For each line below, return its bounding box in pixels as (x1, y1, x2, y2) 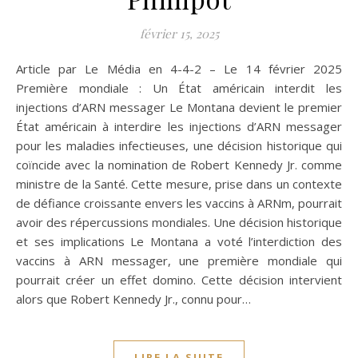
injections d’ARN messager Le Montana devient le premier (16, 99, 342, 116)
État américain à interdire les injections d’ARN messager (16, 118, 342, 135)
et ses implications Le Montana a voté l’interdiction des (16, 233, 342, 250)
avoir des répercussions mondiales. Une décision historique (16, 214, 342, 231)
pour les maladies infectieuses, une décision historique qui (16, 137, 342, 154)
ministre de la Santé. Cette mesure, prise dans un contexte (16, 176, 342, 193)
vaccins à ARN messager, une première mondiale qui (16, 253, 342, 269)
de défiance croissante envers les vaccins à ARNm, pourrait (16, 195, 342, 212)
